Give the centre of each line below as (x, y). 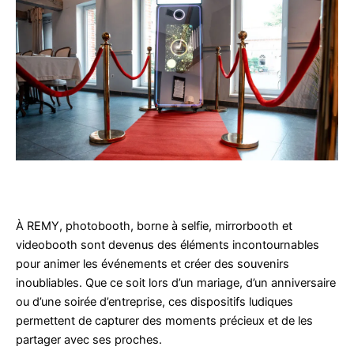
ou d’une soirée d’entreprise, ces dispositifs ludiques (154, 301)
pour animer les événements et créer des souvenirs (153, 264)
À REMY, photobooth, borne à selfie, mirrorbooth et (154, 226)
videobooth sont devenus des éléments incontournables (168, 245)
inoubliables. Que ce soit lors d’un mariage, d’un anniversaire (176, 282)
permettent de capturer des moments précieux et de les (164, 320)
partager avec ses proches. (89, 339)
